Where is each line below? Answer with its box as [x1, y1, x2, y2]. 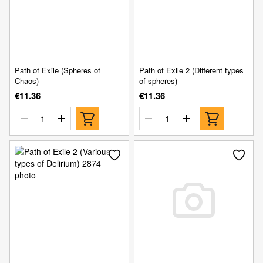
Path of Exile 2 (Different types [139, 65, 244, 76]
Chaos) [15, 75, 39, 87]
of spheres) [139, 75, 177, 87]
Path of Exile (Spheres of [15, 65, 100, 76]
